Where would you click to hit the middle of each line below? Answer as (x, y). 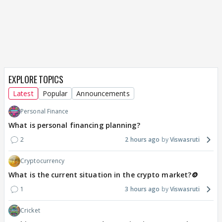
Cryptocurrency (43, 161)
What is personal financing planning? (74, 125)
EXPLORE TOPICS (36, 80)
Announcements (103, 94)
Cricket (30, 211)
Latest (23, 94)
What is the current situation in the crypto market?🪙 (104, 175)
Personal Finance (45, 111)
